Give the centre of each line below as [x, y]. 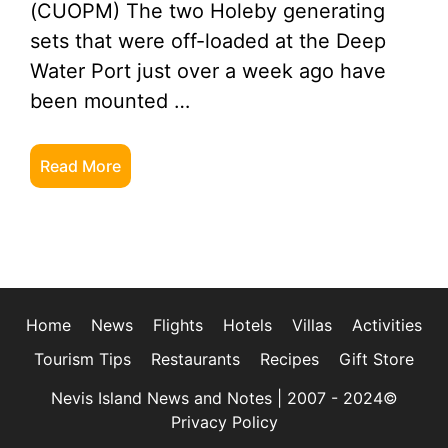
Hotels [247, 325]
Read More [80, 166]
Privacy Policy [224, 422]
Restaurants [195, 359]
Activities [387, 325]
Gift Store [376, 359]
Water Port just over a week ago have [208, 71]
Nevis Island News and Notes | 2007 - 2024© [224, 398]
